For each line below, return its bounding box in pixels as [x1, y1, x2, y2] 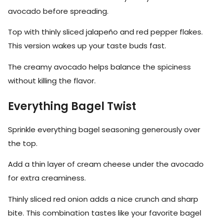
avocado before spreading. [8, 6, 109, 17]
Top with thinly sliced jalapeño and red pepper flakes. [8, 27, 203, 37]
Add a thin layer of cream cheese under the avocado [8, 159, 204, 170]
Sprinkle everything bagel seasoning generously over [8, 124, 200, 135]
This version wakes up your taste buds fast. [8, 40, 166, 51]
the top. [8, 138, 37, 148]
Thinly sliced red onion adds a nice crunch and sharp [8, 193, 198, 204]
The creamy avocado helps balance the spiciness [8, 61, 191, 72]
